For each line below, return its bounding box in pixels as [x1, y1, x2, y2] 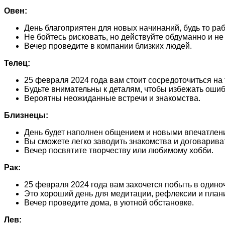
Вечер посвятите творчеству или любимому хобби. [24, 146, 213, 155]
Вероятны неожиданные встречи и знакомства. [24, 93, 200, 102]
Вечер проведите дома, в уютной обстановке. [24, 198, 194, 207]
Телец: [4, 58, 30, 67]
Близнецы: [4, 110, 48, 120]
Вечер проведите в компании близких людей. [24, 41, 192, 50]
